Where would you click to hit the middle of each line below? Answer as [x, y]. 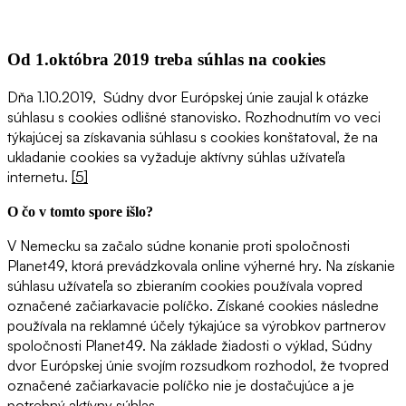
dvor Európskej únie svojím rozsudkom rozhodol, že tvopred [198, 365]
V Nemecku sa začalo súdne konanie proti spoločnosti [179, 245]
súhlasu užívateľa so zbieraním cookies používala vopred [185, 285]
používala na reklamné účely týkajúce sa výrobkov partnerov [197, 325]
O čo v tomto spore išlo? [80, 211]
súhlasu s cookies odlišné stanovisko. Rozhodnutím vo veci [194, 116]
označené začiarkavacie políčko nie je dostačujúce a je [181, 385]
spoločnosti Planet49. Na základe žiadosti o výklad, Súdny [190, 345]
